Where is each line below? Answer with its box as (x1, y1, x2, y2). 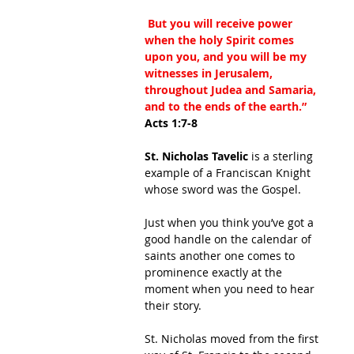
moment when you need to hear (145, 281, 318, 296)
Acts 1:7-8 (145, 115, 198, 130)
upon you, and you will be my (145, 49, 310, 64)
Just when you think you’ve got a (145, 215, 317, 230)
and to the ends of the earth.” (145, 99, 307, 114)
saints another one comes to (145, 248, 298, 263)
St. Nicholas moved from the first (145, 331, 322, 346)
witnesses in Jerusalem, (145, 66, 276, 81)
